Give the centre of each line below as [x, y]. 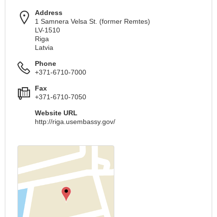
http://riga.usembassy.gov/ [75, 122]
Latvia [44, 48]
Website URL [56, 113]
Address [49, 13]
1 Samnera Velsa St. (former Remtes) [93, 22]
